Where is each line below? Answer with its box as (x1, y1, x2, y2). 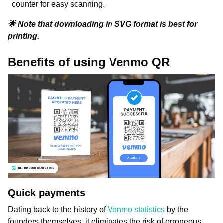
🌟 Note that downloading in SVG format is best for (8, 20, 197, 28)
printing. (8, 32, 39, 40)
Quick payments (8, 187, 85, 198)
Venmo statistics (108, 205, 165, 214)
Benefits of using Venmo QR (8, 55, 173, 69)
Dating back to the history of (8, 205, 108, 214)
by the (165, 205, 188, 214)
